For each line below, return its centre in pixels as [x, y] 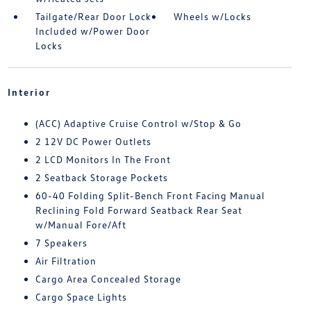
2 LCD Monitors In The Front [103, 159]
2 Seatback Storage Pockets [101, 177]
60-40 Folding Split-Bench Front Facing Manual [150, 195]
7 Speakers [61, 243]
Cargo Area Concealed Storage [108, 279]
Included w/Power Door [92, 31]
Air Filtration [66, 261]
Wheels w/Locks [213, 16]
